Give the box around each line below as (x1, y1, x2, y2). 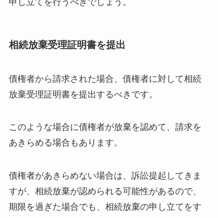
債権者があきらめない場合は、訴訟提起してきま (8, 171, 201, 181)
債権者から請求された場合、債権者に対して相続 (8, 73, 201, 84)
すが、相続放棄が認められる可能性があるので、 (8, 186, 201, 197)
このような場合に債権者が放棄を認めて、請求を (8, 122, 201, 132)
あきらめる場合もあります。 (8, 138, 123, 148)
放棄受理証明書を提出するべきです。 (8, 89, 158, 99)
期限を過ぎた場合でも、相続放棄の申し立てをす (8, 202, 201, 212)
